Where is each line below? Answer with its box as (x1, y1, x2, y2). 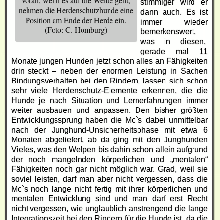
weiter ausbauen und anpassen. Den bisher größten (11, 106, 208, 114)
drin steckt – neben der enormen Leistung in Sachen (11, 66, 208, 75)
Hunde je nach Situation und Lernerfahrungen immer (11, 96, 208, 105)
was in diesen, (140, 37, 208, 46)
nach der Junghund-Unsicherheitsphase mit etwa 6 (11, 125, 208, 134)
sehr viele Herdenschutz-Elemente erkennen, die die (11, 86, 208, 95)
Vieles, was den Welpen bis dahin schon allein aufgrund (11, 145, 208, 154)
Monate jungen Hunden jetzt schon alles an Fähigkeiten (11, 56, 208, 65)
